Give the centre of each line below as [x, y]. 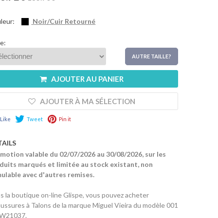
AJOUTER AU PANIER [87, 79]
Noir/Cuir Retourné [64, 21]
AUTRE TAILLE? [151, 56]
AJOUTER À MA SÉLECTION [87, 101]
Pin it [65, 119]
